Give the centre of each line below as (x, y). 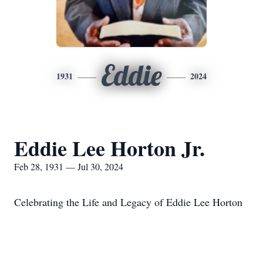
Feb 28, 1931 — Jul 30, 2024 (69, 166)
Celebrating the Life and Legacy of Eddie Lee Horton (128, 202)
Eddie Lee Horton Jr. (109, 148)
